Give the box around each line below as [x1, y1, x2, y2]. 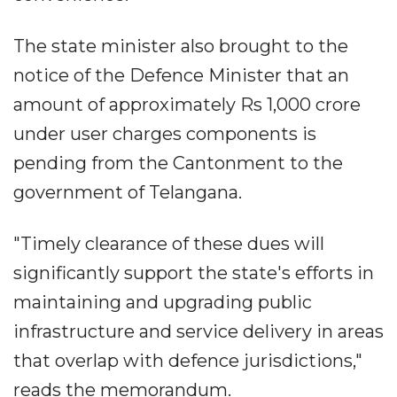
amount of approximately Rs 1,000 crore [13, 93, 361, 115]
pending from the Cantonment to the [13, 152, 343, 174]
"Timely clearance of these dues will [13, 232, 324, 254]
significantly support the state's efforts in [13, 261, 374, 284]
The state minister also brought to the [13, 35, 348, 57]
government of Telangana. [13, 181, 242, 203]
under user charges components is [13, 122, 316, 144]
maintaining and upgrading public [13, 291, 312, 313]
